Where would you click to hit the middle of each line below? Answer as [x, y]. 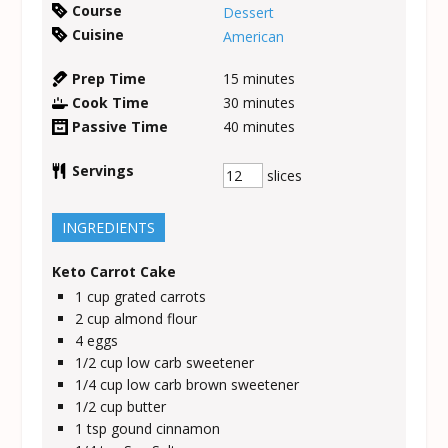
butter [147, 406]
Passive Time [120, 126]
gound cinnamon [166, 428]
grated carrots [160, 296]
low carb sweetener [191, 362]
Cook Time [111, 102]
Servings [103, 170]
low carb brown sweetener [213, 384]
